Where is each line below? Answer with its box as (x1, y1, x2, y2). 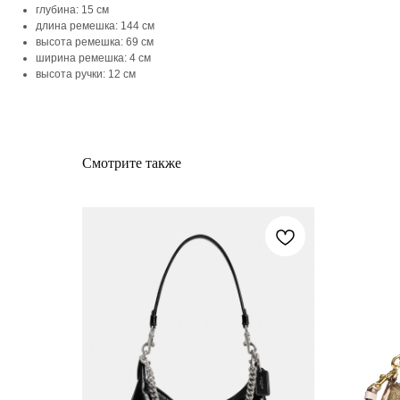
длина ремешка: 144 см (36, 20, 154, 32)
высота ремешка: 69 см (36, 36, 154, 48)
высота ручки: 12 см (36, 68, 136, 80)
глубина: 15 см (36, 4, 109, 16)
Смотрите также (82, 155, 181, 171)
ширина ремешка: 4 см (36, 52, 151, 64)
